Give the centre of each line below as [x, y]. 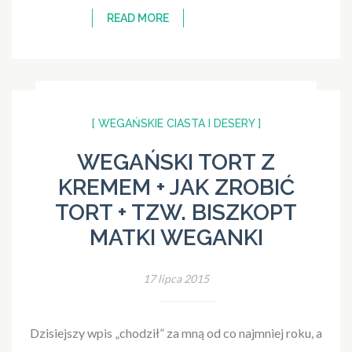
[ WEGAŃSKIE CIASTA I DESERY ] [176, 123]
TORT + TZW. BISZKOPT [176, 212]
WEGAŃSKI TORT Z [176, 162]
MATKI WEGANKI [176, 237]
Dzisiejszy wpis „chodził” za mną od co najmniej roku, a [176, 332]
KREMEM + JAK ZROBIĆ [176, 187]
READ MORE [138, 18]
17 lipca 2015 [176, 278]
